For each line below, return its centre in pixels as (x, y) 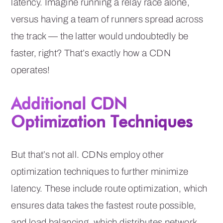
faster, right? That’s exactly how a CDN (91, 53)
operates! (31, 70)
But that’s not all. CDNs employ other (88, 154)
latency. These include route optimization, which (109, 188)
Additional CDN (69, 103)
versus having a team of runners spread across (107, 19)
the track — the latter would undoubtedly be (100, 36)
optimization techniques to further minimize (100, 171)
